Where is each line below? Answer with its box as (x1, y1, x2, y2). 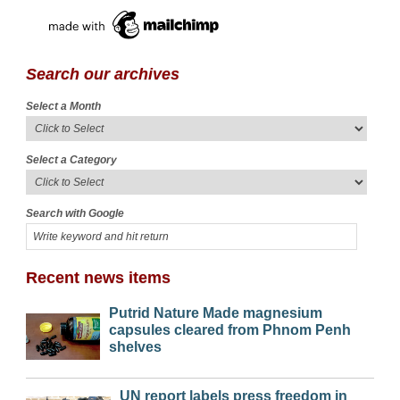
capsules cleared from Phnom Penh (108, 322, 351, 338)
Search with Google (26, 207, 124, 221)
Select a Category (26, 154, 117, 167)
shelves (108, 339, 162, 355)
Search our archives (26, 65, 179, 84)
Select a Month (26, 100, 101, 113)
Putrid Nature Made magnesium (108, 305, 322, 321)
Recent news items (26, 269, 171, 287)
